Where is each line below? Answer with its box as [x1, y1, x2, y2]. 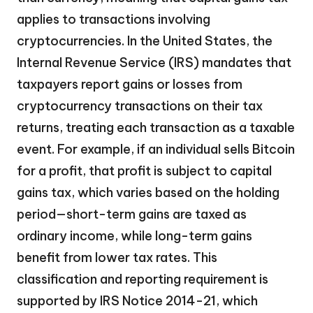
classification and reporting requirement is [17, 271, 268, 288]
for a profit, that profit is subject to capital [17, 163, 272, 180]
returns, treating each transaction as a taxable [17, 119, 295, 136]
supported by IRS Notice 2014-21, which [17, 293, 258, 310]
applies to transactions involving [17, 11, 210, 28]
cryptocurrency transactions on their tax [17, 98, 263, 115]
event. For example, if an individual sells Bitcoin [17, 141, 295, 158]
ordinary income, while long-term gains [17, 228, 252, 245]
